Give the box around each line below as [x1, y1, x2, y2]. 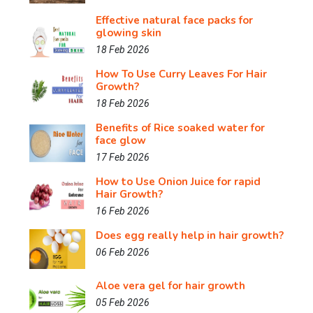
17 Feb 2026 [96, 152, 150, 163]
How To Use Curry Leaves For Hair [96, 67, 267, 82]
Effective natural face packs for [96, 13, 253, 28]
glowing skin [96, 26, 161, 41]
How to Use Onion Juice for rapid [96, 175, 261, 189]
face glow [96, 133, 146, 148]
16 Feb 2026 [96, 205, 150, 217]
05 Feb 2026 [96, 297, 150, 309]
